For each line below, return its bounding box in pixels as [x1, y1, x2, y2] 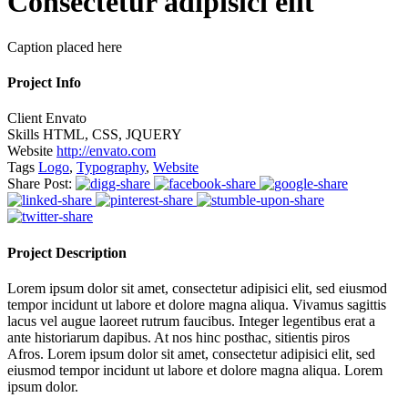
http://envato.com [56, 143, 156, 159]
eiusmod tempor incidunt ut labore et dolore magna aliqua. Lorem [7, 362, 382, 378]
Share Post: [7, 176, 72, 192]
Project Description [7, 244, 127, 260]
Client [7, 110, 46, 127]
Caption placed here [7, 38, 122, 55]
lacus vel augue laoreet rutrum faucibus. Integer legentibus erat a [7, 312, 375, 329]
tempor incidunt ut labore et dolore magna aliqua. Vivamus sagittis [7, 296, 386, 312]
